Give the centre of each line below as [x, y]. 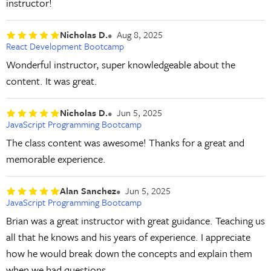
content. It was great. [51, 81]
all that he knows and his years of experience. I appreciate [128, 237]
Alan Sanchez [88, 191]
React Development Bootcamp [65, 46]
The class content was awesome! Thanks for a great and [125, 143]
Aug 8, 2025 [139, 35]
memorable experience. [56, 159]
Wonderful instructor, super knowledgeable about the [120, 65]
